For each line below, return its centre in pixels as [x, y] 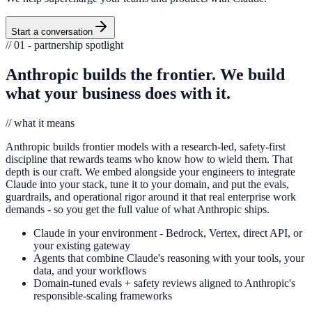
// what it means [40, 123]
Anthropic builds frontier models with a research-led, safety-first [146, 146]
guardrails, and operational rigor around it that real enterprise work [151, 196]
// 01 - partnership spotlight [64, 45]
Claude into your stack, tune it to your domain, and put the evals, [147, 184]
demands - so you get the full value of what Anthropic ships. [138, 209]
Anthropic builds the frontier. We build [145, 74]
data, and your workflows [90, 270]
